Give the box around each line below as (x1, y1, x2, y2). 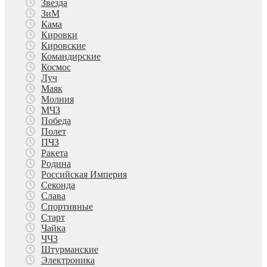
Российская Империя (41, 169, 127, 180)
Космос (41, 62, 71, 73)
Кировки (41, 30, 77, 41)
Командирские (41, 51, 101, 62)
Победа (41, 116, 71, 126)
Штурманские (41, 244, 98, 255)
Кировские (41, 41, 86, 51)
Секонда (41, 180, 75, 191)
